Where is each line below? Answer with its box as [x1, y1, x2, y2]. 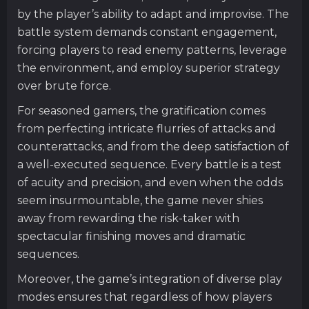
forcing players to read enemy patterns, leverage [17, 43, 287, 57]
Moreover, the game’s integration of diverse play [17, 272, 282, 286]
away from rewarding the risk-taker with [17, 211, 239, 225]
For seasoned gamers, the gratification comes [17, 103, 266, 117]
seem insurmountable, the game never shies [17, 193, 263, 207]
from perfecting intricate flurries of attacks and [17, 121, 276, 135]
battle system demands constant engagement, [17, 25, 277, 39]
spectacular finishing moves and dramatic [17, 229, 246, 243]
